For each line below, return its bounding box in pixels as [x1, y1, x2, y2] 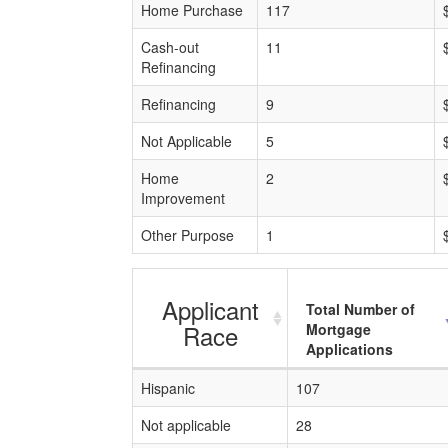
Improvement [141, 188, 225, 208]
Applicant [161, 292, 259, 327]
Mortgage [306, 319, 371, 339]
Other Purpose [141, 225, 234, 245]
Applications [306, 339, 393, 359]
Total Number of [306, 299, 415, 319]
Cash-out [141, 37, 199, 57]
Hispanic [141, 378, 195, 398]
